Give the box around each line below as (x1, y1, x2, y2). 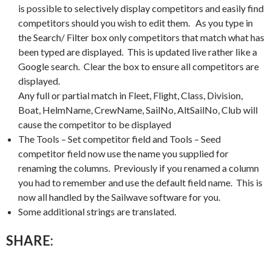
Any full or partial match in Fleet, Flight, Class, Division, (18, 89, 243, 101)
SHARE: (6, 232, 53, 249)
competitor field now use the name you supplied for (18, 147, 229, 159)
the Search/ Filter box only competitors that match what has (18, 31, 264, 43)
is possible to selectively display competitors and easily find (18, 2, 264, 14)
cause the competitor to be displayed (18, 118, 171, 130)
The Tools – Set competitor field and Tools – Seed (18, 132, 221, 145)
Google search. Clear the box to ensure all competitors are (18, 60, 259, 72)
